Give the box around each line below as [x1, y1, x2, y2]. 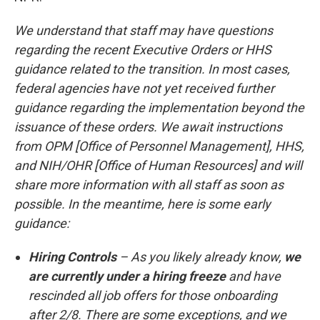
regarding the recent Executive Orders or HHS [14, 42, 271, 57]
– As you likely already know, [119, 249, 284, 264]
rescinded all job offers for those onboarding [29, 288, 277, 303]
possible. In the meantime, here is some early [14, 196, 271, 211]
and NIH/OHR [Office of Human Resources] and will [14, 158, 302, 173]
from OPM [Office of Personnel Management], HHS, [14, 139, 304, 154]
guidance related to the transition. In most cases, [14, 61, 290, 76]
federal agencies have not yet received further [14, 81, 274, 96]
